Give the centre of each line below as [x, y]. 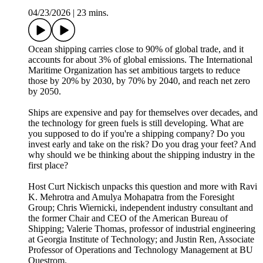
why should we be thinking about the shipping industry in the [141, 155]
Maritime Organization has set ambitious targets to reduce [134, 70]
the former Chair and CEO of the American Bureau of [128, 218]
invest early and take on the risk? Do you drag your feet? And [142, 144]
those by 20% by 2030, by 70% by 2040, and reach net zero [139, 81]
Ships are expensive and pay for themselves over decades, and [143, 113]
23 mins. [93, 13]
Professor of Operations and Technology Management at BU [141, 250]
